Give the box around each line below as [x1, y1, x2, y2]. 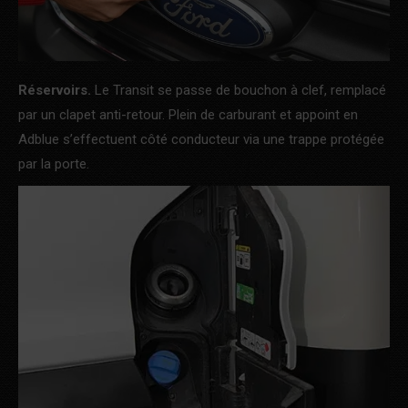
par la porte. [18, 155, 89, 172]
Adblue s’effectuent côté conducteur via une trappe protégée [18, 130, 384, 148]
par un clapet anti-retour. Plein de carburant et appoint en [18, 106, 358, 123]
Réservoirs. [18, 81, 91, 98]
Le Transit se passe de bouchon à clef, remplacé [91, 81, 386, 98]
